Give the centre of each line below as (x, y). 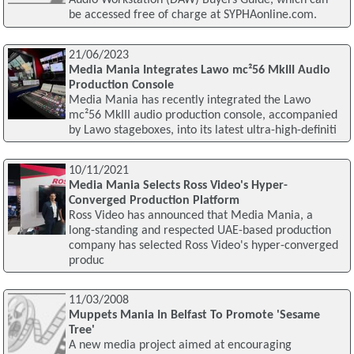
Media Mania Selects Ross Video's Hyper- (178, 185)
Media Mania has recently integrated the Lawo (189, 100)
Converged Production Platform (154, 200)
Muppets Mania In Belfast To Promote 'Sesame (194, 316)
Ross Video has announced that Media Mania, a (190, 215)
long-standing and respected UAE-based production (200, 230)
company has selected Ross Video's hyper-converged (203, 245)
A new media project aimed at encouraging (180, 346)
